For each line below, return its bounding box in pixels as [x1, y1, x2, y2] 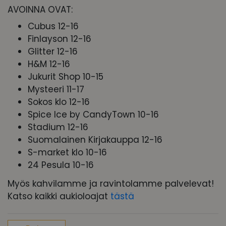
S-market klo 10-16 [28, 146, 107, 159]
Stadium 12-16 [28, 121, 88, 134]
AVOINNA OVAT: [8, 3, 73, 16]
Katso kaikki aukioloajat [8, 190, 110, 203]
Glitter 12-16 [28, 45, 78, 58]
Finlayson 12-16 [28, 33, 91, 45]
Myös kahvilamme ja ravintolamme [8, 178, 162, 190]
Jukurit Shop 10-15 [28, 71, 103, 83]
